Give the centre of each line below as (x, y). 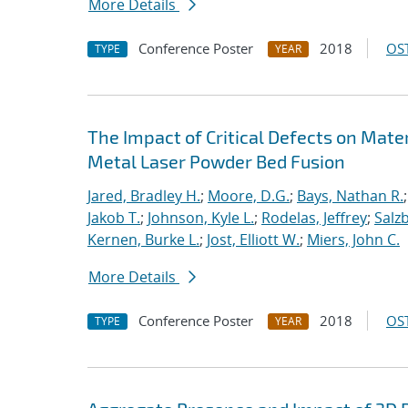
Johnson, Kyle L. (201, 218)
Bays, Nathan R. (350, 196)
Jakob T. (114, 218)
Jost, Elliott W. (253, 240)
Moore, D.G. (249, 196)
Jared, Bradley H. (144, 196)
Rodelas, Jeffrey (314, 218)
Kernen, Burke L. (143, 240)
